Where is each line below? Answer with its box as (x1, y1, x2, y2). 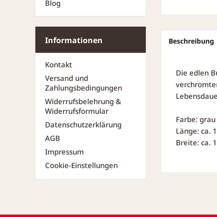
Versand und (45, 73, 88, 83)
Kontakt (45, 60, 72, 69)
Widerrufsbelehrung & (45, 96, 121, 106)
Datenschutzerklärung (45, 120, 122, 129)
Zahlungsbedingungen (45, 83, 122, 93)
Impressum (45, 147, 84, 156)
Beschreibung (169, 36, 214, 46)
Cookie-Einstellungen (45, 160, 118, 170)
